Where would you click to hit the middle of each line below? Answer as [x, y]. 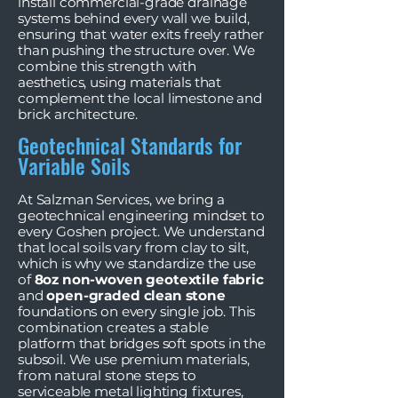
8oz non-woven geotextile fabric [149, 279]
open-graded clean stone [136, 295]
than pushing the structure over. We [136, 50]
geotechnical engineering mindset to [141, 215]
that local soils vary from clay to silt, [133, 247]
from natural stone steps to [107, 375]
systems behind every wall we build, [134, 18]
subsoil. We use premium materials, [134, 359]
